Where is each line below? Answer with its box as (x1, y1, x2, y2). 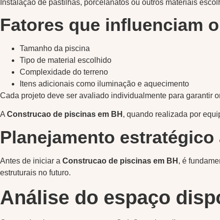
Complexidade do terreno (20, 68, 108, 77)
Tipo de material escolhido (20, 56, 111, 65)
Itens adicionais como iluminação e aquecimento (20, 80, 189, 88)
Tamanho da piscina (20, 44, 90, 53)
